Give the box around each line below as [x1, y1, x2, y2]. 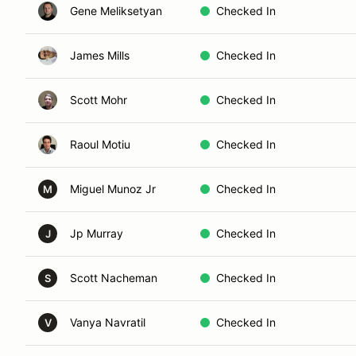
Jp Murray [70, 226, 123, 240]
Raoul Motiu [70, 137, 130, 151]
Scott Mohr [70, 93, 127, 106]
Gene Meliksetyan [70, 4, 162, 17]
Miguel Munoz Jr [70, 182, 156, 195]
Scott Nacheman [70, 271, 157, 284]
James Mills [70, 48, 130, 62]
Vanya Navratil [70, 315, 145, 329]
